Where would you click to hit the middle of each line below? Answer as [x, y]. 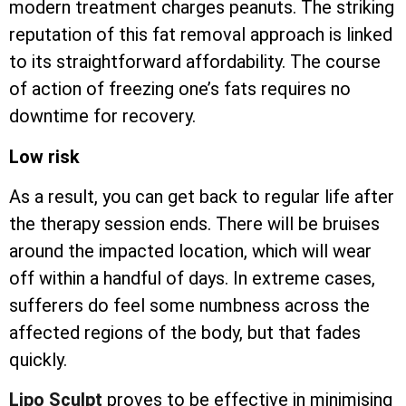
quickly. [38, 359]
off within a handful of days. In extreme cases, [192, 278]
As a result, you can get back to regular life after [202, 196]
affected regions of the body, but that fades [185, 332]
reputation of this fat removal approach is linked [201, 35]
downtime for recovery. [102, 116]
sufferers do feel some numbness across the [189, 305]
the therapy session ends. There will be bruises [194, 223]
